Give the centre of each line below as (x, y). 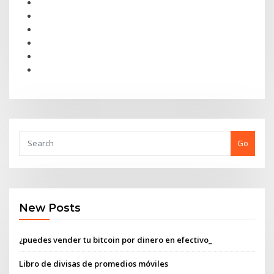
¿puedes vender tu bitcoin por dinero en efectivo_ (116, 239)
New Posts (50, 208)
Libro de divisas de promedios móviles (94, 263)
